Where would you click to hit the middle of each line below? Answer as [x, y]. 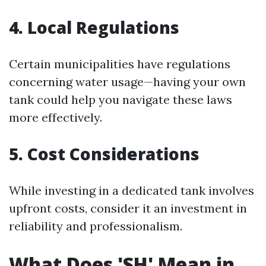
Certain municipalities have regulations [120, 64]
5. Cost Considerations [104, 154]
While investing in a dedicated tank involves [132, 190]
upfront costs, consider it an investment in [128, 208]
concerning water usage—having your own [127, 82]
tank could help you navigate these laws [121, 99]
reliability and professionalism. [96, 226]
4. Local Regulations [94, 27]
